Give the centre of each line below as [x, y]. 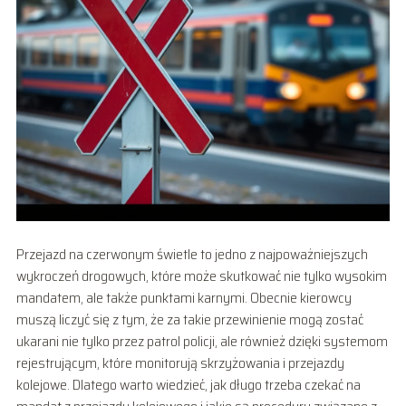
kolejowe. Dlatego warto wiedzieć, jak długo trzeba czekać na [188, 384]
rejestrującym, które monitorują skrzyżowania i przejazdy [180, 362]
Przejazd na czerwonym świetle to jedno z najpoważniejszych [192, 254]
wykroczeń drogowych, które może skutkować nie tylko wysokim [201, 275]
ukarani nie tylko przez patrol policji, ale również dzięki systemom [202, 341]
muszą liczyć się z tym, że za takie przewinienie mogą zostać [189, 319]
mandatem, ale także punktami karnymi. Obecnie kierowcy [184, 297]
